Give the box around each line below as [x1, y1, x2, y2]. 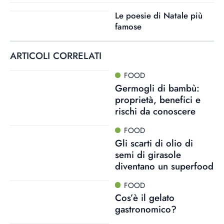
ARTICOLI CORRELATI [10, 49, 101, 62]
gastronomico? [114, 202, 176, 216]
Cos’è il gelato [114, 191, 174, 205]
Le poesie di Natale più [114, 9, 202, 21]
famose [114, 20, 141, 32]
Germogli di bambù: [114, 81, 199, 95]
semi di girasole [114, 147, 181, 161]
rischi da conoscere [114, 104, 195, 118]
